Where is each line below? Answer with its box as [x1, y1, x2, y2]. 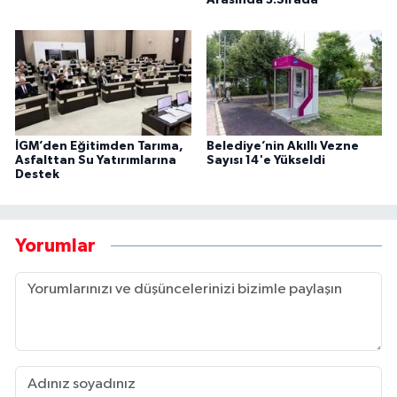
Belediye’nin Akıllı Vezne [206, 140, 359, 153]
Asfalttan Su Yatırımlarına [15, 154, 176, 167]
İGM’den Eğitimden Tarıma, [15, 140, 183, 153]
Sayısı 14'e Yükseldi [206, 154, 325, 167]
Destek [15, 168, 59, 182]
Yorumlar [15, 236, 96, 255]
